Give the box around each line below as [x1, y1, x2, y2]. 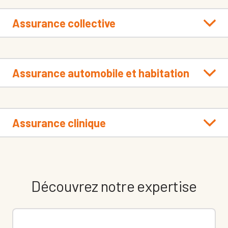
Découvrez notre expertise [31, 177, 197, 195]
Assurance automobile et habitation [12, 66, 189, 80]
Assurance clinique [12, 116, 106, 130]
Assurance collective [12, 16, 116, 30]
